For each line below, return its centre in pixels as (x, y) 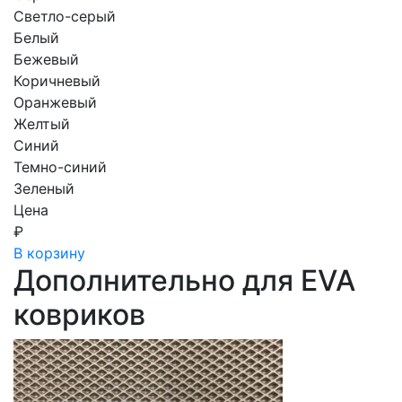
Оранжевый (55, 102)
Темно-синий (60, 166)
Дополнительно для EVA (184, 280)
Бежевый (46, 59)
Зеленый (44, 188)
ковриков (79, 314)
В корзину (49, 253)
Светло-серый (65, 16)
